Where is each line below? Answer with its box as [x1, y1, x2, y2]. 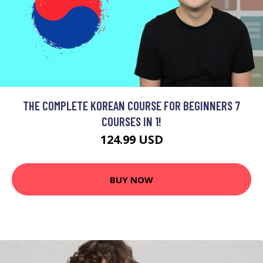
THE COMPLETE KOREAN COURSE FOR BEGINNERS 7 [23, 98, 240, 113]
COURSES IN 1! [102, 114, 161, 129]
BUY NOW [110, 173, 153, 186]
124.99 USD [100, 131, 163, 148]
